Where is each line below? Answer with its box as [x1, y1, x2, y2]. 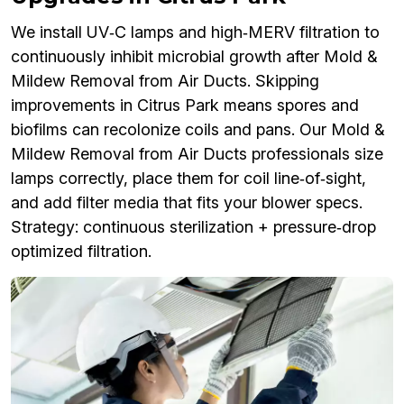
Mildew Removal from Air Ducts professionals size [11, 144, 383, 164]
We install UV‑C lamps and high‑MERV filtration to [11, 23, 380, 42]
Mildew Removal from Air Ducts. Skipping [11, 71, 319, 91]
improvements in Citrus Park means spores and [11, 96, 359, 115]
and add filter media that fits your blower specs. [11, 193, 363, 213]
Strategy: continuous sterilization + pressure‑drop [11, 217, 376, 237]
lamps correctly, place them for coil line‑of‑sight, [11, 169, 366, 188]
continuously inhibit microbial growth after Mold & [11, 47, 378, 67]
